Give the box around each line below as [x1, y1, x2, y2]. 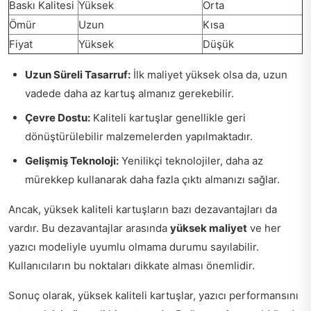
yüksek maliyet [170, 221, 247, 235]
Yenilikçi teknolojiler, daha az [119, 153, 263, 167]
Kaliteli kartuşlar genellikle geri [90, 110, 246, 124]
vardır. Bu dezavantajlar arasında [8, 221, 170, 235]
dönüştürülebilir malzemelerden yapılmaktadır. [25, 129, 253, 143]
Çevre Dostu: [25, 110, 90, 124]
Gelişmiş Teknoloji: [25, 153, 119, 167]
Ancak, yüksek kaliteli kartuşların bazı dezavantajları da [8, 202, 277, 216]
